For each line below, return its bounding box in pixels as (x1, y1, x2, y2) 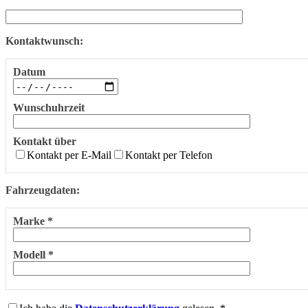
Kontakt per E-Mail (27, 149, 111, 162)
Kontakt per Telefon (125, 149, 212, 162)
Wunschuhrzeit (13, 102, 85, 114)
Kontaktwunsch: (5, 35, 83, 47)
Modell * (13, 249, 54, 261)
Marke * (13, 215, 53, 228)
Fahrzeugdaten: (5, 184, 80, 197)
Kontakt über (13, 135, 76, 148)
